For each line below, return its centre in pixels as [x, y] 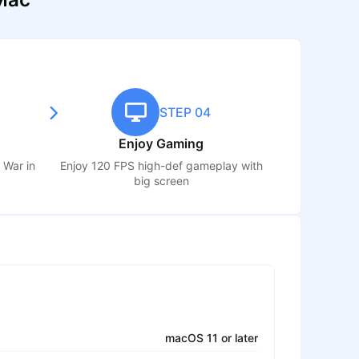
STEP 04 [186, 112]
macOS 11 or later [212, 338]
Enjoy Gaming [161, 144]
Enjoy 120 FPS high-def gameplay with [161, 166]
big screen [161, 181]
